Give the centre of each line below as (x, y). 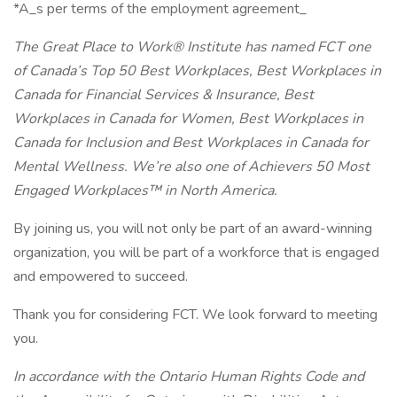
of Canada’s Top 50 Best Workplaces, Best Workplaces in (197, 71)
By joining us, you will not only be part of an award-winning (193, 229)
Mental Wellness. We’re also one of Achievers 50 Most (191, 167)
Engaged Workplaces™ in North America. (145, 191)
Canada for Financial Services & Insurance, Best (163, 95)
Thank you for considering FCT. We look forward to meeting (195, 315)
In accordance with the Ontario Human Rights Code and (189, 377)
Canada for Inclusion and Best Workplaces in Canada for (191, 143)
